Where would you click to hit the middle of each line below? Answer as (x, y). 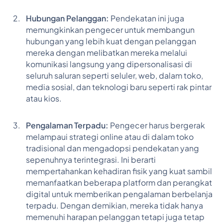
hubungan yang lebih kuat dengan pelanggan (111, 41)
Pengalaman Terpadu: (67, 125)
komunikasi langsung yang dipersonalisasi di (109, 64)
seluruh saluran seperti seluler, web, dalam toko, (114, 75)
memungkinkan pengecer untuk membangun (110, 30)
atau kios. (44, 98)
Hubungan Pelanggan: (67, 18)
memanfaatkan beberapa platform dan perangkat (119, 182)
